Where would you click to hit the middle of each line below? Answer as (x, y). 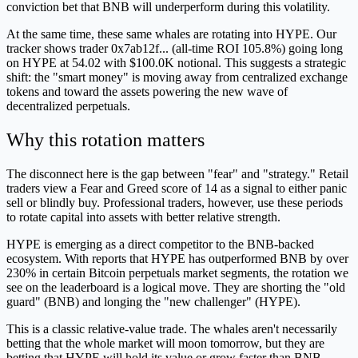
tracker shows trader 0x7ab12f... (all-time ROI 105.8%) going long (175, 48)
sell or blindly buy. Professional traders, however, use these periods (175, 202)
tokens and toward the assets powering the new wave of (147, 91)
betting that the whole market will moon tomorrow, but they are (165, 343)
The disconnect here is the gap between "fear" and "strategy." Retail (177, 173)
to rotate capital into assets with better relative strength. (143, 217)
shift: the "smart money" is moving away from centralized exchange (177, 77)
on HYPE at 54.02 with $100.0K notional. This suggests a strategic (176, 62)
